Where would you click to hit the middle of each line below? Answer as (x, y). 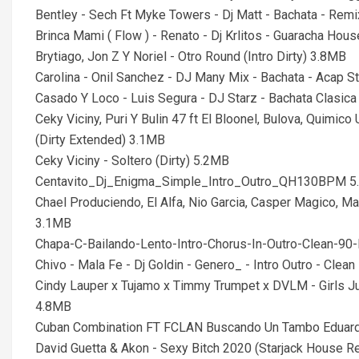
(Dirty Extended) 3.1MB (100, 140)
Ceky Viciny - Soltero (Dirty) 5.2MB (132, 161)
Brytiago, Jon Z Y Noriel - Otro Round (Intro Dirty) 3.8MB (191, 56)
